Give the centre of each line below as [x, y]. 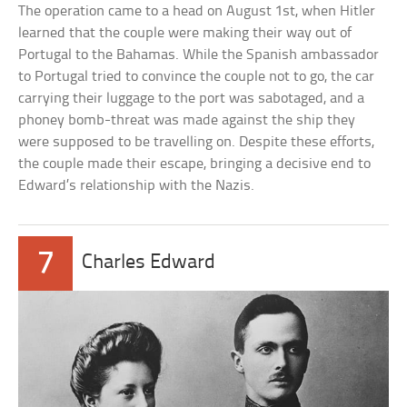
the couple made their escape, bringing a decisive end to [195, 164]
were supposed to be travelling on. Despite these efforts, [197, 143]
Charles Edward [149, 263]
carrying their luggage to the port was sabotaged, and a [192, 99]
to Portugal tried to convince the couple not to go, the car [197, 77]
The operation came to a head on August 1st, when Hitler [197, 12]
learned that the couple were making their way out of [185, 34]
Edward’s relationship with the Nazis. [137, 186]
